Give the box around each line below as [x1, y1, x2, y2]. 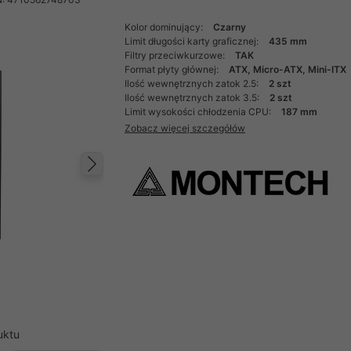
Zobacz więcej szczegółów [125, 121, 246, 134]
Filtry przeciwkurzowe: [125, 49, 228, 61]
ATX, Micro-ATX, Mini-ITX [229, 63, 347, 75]
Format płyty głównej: [125, 63, 222, 75]
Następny [96, 165, 203, 194]
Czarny [213, 21, 247, 33]
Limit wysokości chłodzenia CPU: [125, 106, 274, 118]
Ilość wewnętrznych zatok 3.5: [125, 92, 262, 103]
